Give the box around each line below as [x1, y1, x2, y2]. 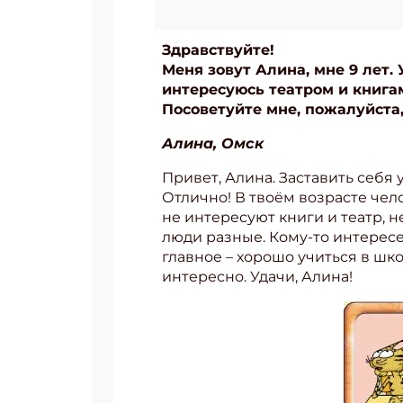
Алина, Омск [162, 135, 264, 152]
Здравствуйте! [162, 41, 274, 58]
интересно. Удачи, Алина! [162, 268, 353, 285]
